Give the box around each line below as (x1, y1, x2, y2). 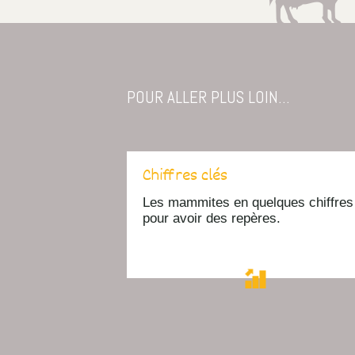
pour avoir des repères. (143, 210, 281, 226)
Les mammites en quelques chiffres (143, 194, 353, 210)
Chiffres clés (143, 163, 227, 189)
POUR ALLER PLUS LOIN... (127, 86, 290, 108)
